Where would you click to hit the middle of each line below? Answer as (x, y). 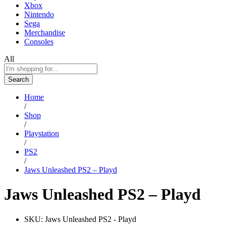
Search (18, 79)
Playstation (42, 133)
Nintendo (39, 14)
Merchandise (45, 32)
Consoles (39, 41)
